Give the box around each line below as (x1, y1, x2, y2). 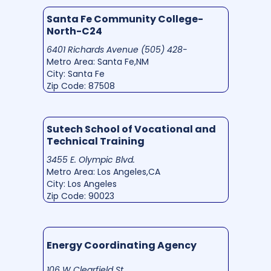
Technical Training (46, 134, 145, 148)
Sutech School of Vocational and (46, 122, 216, 136)
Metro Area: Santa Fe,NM (46, 55, 149, 68)
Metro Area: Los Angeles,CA (46, 165, 160, 178)
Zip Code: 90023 (46, 189, 114, 202)
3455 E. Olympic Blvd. (46, 153, 135, 166)
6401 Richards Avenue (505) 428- (46, 43, 188, 56)
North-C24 (46, 24, 102, 38)
